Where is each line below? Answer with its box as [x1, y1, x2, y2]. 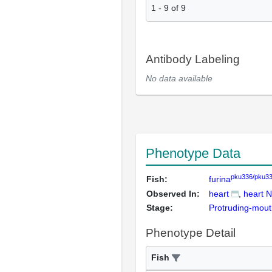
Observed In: [146, 189, 200, 199]
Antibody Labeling [146, 53, 240, 66]
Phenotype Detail [146, 226, 236, 240]
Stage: [146, 203, 173, 213]
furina [209, 174, 231, 185]
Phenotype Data [146, 146, 240, 161]
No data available [146, 73, 212, 84]
